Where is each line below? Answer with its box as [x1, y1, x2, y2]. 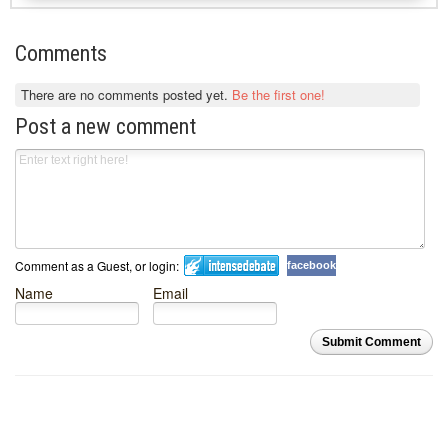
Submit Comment [322, 335, 421, 350]
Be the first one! [232, 84, 326, 104]
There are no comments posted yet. [21, 84, 233, 104]
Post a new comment [15, 114, 196, 140]
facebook [287, 259, 336, 272]
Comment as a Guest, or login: [15, 257, 179, 275]
